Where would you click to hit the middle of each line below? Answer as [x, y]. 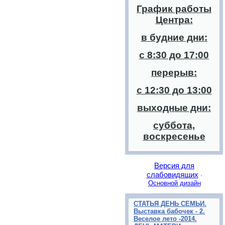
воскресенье [174, 136]
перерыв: [174, 73]
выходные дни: [174, 108]
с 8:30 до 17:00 [174, 55]
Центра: [174, 20]
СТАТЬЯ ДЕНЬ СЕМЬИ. [170, 203]
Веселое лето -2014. [165, 218]
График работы [174, 9]
